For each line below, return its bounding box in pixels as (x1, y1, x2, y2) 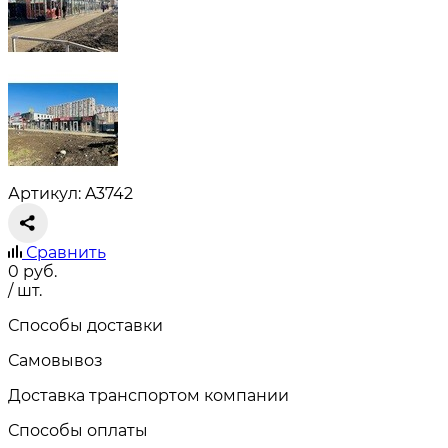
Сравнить (26, 242, 106, 262)
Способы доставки (8, 315, 163, 335)
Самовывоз (8, 350, 103, 370)
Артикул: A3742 (8, 183, 133, 203)
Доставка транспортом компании (8, 385, 289, 405)
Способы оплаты (8, 420, 148, 440)
